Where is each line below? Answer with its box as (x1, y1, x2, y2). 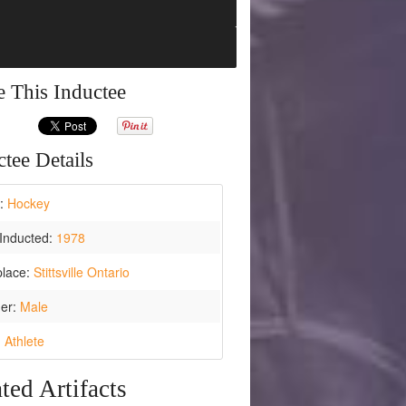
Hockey (6, 193, 50, 212)
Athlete (4, 331, 44, 350)
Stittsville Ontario (33, 262, 130, 281)
